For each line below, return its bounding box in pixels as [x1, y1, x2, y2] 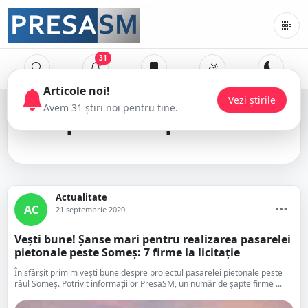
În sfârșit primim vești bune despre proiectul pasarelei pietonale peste [14, 267, 283, 278]
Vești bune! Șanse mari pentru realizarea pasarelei [14, 232, 291, 247]
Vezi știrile [228, 93, 276, 107]
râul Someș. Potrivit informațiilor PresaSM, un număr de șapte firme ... [14, 278, 282, 289]
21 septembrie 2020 [56, 204, 125, 214]
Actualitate [56, 191, 107, 203]
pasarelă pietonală [60, 107, 269, 136]
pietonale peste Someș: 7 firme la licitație [14, 245, 240, 260]
